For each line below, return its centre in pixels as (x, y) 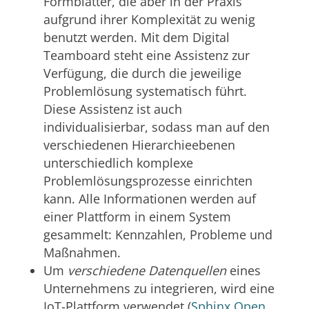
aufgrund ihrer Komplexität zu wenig (149, 19)
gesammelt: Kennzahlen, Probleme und (158, 234)
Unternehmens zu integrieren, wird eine (159, 288)
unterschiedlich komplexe (118, 162)
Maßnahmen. (82, 252)
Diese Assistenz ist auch (112, 109)
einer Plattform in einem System (137, 216)
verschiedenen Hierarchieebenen (139, 144)
